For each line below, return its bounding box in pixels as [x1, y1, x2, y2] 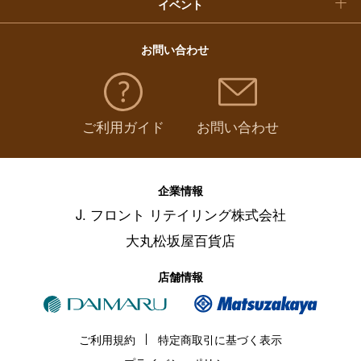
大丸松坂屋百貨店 [126, 230, 235, 251]
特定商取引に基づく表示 [158, 331, 282, 348]
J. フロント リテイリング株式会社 [75, 205, 286, 225]
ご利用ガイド [82, 117, 164, 137]
